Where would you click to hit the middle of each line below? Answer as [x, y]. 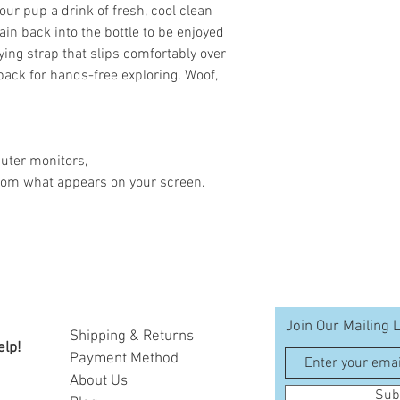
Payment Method [124, 359]
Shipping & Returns [132, 337]
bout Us [103, 381]
